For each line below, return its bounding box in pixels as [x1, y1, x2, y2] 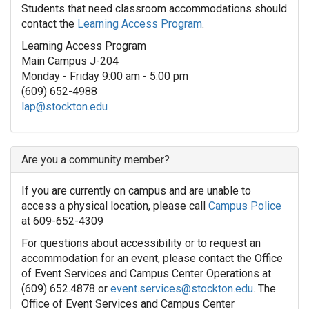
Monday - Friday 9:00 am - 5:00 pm [21, 70, 188, 83]
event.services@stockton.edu [110, 282, 253, 296]
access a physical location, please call [21, 199, 208, 213]
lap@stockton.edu [21, 100, 108, 114]
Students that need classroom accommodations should [21, 2, 287, 16]
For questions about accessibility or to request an [21, 237, 261, 250]
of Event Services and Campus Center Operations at [21, 267, 271, 281]
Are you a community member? [21, 153, 170, 167]
